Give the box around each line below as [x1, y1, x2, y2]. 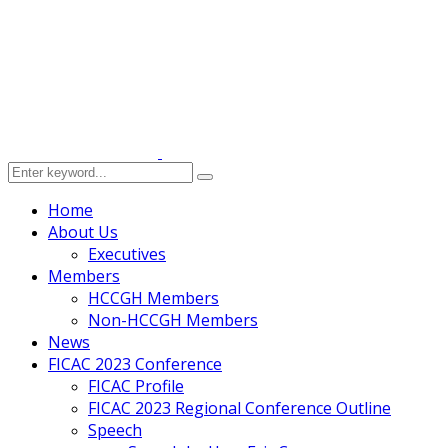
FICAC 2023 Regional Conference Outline [88, 397, 391, 419]
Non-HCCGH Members [88, 309, 258, 331]
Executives [88, 243, 166, 265]
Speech [88, 419, 142, 441]
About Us [48, 221, 118, 243]
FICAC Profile [88, 375, 184, 397]
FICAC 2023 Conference [48, 353, 222, 375]
